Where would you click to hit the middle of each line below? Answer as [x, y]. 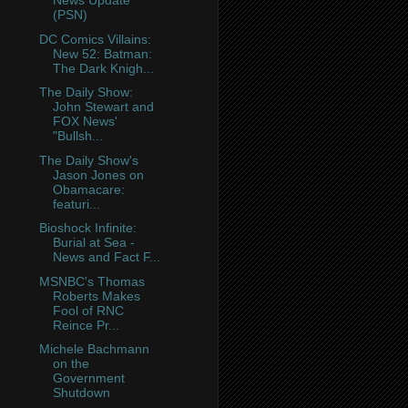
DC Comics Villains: [95, 39]
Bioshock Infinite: [87, 228]
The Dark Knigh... [103, 68]
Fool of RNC [88, 310]
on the [71, 364]
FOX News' [85, 122]
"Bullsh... [77, 136]
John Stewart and [103, 107]
